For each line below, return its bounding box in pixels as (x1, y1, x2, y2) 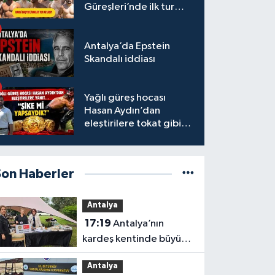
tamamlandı (84, 15, 140, 26)
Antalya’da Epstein (84, 41, 171, 52)
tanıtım (82, 249, 115, 260)
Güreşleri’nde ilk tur (84, 2, 175, 13)
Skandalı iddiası (84, 53, 156, 64)
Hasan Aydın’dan (84, 106, 161, 117)
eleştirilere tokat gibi (84, 118, 182, 130)
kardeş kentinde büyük (82, 233, 186, 244)
